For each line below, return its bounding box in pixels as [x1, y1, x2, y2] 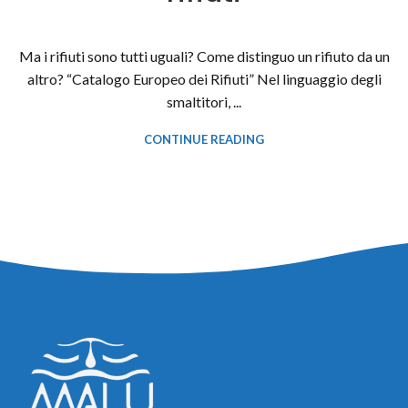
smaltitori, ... [167, 93, 241, 111]
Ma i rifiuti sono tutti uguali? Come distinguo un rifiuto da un [18, 47, 390, 66]
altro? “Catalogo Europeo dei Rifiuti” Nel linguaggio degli [26, 70, 382, 88]
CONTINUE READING [144, 132, 264, 148]
